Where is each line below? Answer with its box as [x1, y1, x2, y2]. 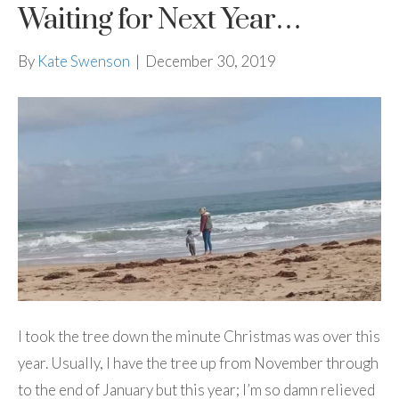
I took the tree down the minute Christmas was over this [18, 327, 380, 346]
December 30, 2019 [145, 51, 276, 70]
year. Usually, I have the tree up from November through [18, 354, 379, 373]
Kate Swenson [37, 51, 130, 70]
